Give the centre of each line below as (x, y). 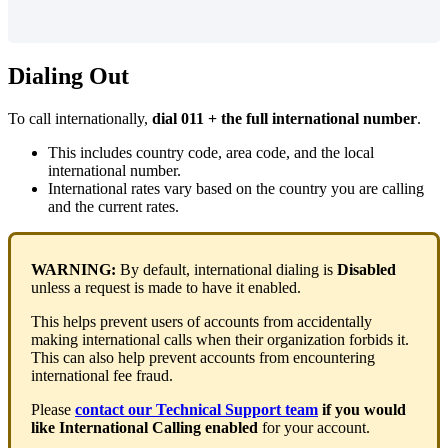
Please (53, 409)
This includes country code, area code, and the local (211, 152)
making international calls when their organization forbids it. (220, 339)
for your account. (316, 427)
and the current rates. (113, 206)
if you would (364, 409)
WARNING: (73, 269)
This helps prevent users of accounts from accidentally (201, 321)
